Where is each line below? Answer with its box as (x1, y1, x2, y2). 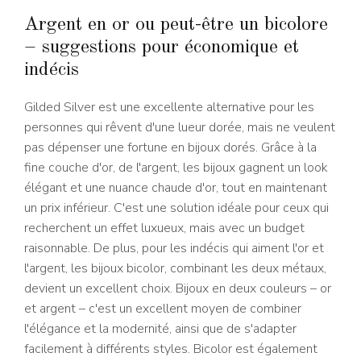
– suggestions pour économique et (24, 37, 299, 57)
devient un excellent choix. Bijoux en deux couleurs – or (24, 279, 331, 297)
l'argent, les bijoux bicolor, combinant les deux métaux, (24, 259, 326, 277)
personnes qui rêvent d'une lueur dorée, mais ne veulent (24, 118, 335, 136)
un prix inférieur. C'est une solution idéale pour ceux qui (24, 198, 329, 217)
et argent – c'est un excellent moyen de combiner (24, 299, 301, 317)
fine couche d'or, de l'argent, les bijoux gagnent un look (24, 158, 328, 176)
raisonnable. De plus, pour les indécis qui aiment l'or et (24, 239, 324, 257)
